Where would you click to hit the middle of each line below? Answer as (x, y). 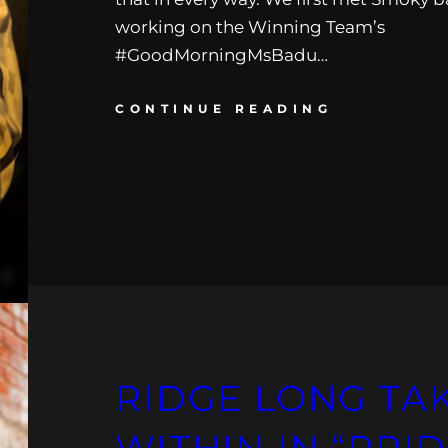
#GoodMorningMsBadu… (222, 54)
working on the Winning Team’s (250, 26)
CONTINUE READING (224, 108)
